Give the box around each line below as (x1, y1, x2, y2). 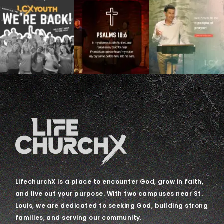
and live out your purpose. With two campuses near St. (15, 189, 203, 198)
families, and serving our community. (15, 213, 142, 222)
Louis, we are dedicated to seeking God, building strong (15, 201, 208, 210)
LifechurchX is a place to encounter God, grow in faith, (15, 177, 204, 186)
